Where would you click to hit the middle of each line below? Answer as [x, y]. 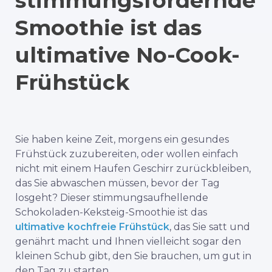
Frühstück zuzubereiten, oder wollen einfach [127, 154]
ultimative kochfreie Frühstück [92, 227]
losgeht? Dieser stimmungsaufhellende [112, 198]
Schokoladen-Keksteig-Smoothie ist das [111, 212]
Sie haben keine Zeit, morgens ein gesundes [122, 140]
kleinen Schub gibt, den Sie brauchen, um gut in [133, 256]
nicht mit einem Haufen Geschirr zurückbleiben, [133, 169]
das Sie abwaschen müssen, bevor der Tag [117, 183]
